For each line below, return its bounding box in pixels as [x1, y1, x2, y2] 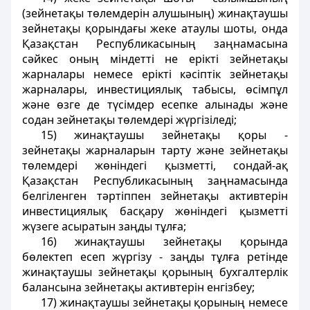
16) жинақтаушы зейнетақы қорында [40, 234, 288, 249]
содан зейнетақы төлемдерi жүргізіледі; [22, 112, 237, 127]
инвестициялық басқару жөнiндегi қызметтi [22, 203, 288, 219]
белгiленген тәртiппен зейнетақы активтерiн [22, 188, 288, 203]
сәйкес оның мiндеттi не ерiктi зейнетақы [22, 51, 288, 66]
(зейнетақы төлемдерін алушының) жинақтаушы [22, 6, 288, 21]
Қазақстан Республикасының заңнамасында [22, 173, 288, 188]
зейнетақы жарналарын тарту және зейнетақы [22, 143, 288, 158]
